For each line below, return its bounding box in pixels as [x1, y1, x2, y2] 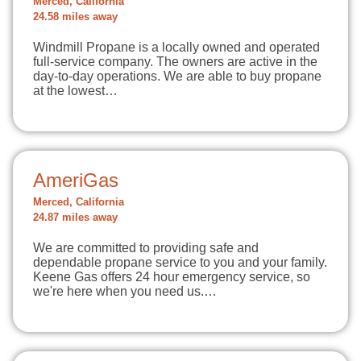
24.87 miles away [33, 212, 118, 223]
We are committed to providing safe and [33, 241, 259, 255]
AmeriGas [33, 169, 118, 191]
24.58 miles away [33, 11, 118, 23]
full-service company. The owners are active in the [33, 55, 317, 68]
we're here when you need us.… [33, 284, 217, 298]
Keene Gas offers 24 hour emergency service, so [33, 270, 310, 284]
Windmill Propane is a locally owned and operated [33, 40, 320, 54]
